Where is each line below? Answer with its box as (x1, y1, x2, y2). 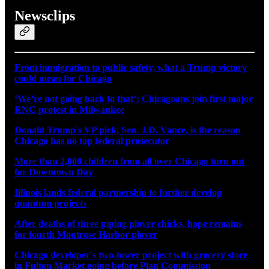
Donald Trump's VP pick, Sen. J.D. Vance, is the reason (14, 125, 241, 136)
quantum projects (14, 198, 86, 209)
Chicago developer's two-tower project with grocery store (14, 250, 247, 261)
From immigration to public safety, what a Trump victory (14, 62, 247, 73)
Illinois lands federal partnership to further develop (14, 187, 222, 198)
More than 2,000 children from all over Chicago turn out (14, 156, 244, 167)
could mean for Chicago (14, 73, 112, 84)
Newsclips (14, 7, 75, 23)
